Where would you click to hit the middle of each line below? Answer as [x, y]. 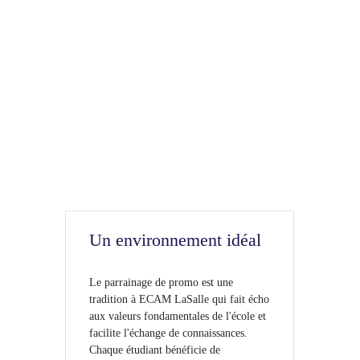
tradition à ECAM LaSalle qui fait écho [180, 300]
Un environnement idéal [176, 240]
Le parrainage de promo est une [162, 283]
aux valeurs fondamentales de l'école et [178, 317]
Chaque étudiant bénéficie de [155, 350]
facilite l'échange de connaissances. [169, 333]
